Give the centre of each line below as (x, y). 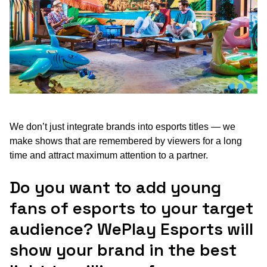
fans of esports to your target (131, 208)
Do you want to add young (115, 187)
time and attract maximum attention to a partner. (109, 156)
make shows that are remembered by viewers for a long (126, 141)
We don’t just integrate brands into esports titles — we (122, 127)
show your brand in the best (123, 250)
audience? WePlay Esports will (131, 229)
